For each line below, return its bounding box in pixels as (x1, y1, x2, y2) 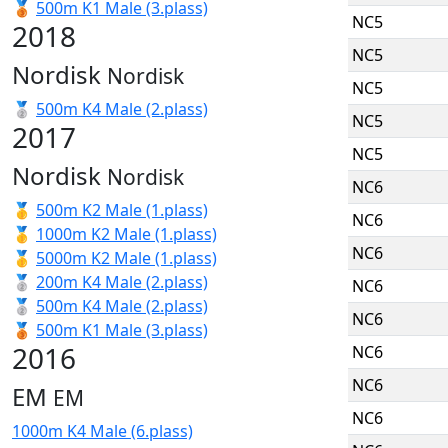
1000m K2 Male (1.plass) (36, 223, 217, 245)
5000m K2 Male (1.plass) (36, 247, 217, 269)
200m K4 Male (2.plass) (36, 271, 208, 293)
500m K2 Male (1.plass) (36, 199, 208, 221)
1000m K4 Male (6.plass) (12, 420, 193, 442)
